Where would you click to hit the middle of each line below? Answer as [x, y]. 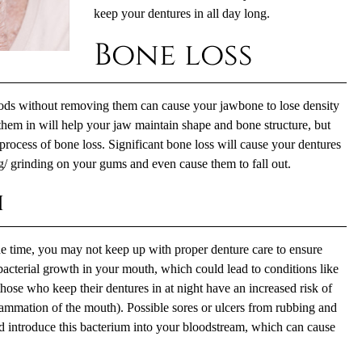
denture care [242, 249]
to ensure [297, 249]
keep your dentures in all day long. [181, 13]
